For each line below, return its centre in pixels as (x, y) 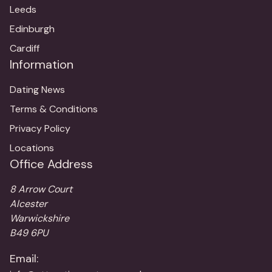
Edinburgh (32, 29)
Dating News (37, 90)
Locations (32, 148)
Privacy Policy (40, 129)
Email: (24, 259)
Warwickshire (39, 219)
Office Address (51, 164)
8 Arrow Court (41, 189)
